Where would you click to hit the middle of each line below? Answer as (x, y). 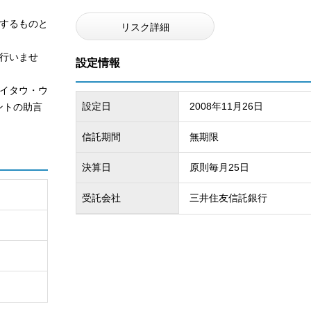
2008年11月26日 (226, 106)
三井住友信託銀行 (228, 198)
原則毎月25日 (219, 167)
